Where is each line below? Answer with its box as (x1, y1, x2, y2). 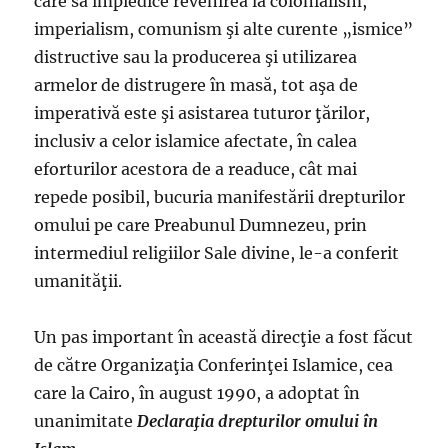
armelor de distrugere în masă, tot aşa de (34, 75, 359, 95)
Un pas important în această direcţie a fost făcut (34, 327, 414, 347)
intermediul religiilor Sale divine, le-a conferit (34, 243, 400, 263)
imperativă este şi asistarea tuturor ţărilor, (34, 103, 371, 123)
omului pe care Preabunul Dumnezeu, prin (34, 215, 368, 235)
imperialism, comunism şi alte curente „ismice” (34, 19, 414, 39)
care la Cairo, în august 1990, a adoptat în (34, 383, 361, 403)
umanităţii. (34, 271, 123, 291)
